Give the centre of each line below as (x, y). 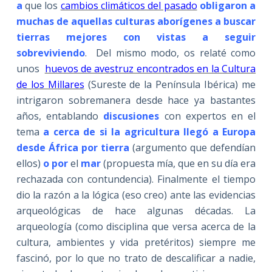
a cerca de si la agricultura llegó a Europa (150, 131)
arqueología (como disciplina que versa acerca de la (136, 226)
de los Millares (50, 84)
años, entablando (60, 116)
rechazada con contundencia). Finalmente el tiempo (136, 179)
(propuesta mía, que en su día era (178, 163)
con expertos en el (208, 116)
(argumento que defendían (194, 147)
